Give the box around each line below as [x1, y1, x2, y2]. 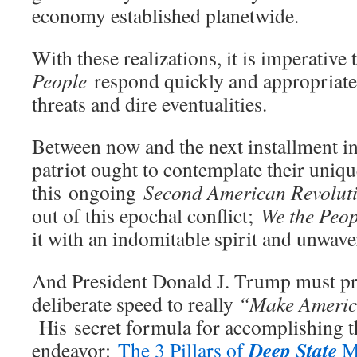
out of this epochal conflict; [32, 202, 261, 229]
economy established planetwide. [32, 2, 299, 29]
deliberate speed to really [32, 290, 238, 318]
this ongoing [32, 178, 143, 206]
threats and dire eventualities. [32, 90, 267, 118]
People [32, 67, 87, 95]
